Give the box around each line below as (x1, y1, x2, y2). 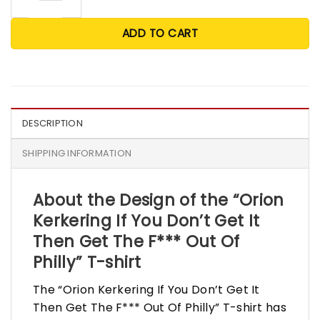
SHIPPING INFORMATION (22, 146, 132, 159)
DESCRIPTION (22, 116, 83, 129)
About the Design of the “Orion (33, 188, 284, 211)
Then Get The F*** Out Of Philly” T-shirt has (33, 299, 287, 316)
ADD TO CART (121, 25, 199, 41)
